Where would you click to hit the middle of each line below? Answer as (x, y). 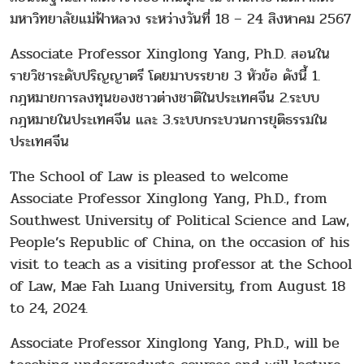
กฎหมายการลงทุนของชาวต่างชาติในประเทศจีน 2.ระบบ (165, 97)
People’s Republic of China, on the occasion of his (180, 242)
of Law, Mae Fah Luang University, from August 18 (178, 286)
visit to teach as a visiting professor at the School (181, 264)
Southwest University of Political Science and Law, (180, 220)
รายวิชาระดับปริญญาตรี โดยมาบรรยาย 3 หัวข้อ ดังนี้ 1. (165, 76)
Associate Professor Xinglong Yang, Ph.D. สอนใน (170, 54)
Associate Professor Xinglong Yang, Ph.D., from (168, 198)
